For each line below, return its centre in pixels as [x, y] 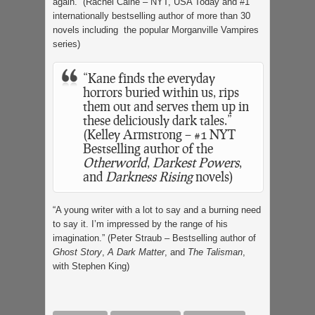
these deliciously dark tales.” [157, 120]
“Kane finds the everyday [149, 78]
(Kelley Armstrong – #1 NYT [159, 134]
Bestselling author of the [148, 148]
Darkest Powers [196, 162]
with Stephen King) [91, 266]
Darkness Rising [149, 176]
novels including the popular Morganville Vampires [156, 30]
